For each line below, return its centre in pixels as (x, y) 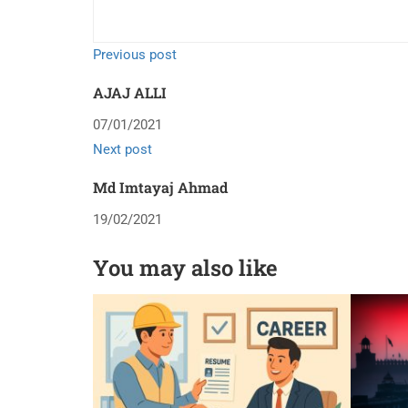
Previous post (135, 55)
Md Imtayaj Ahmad (160, 188)
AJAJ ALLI (130, 93)
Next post (122, 150)
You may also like (185, 268)
